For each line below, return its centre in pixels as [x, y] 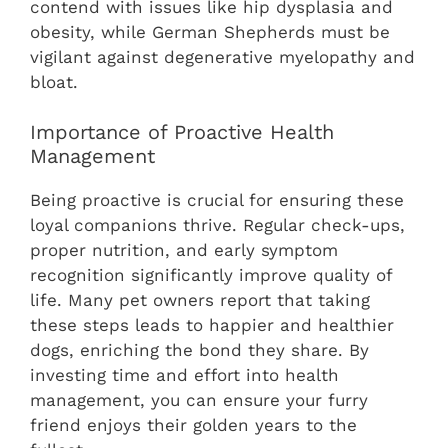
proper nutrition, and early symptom [184, 250]
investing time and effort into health [184, 375]
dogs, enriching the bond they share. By [199, 350]
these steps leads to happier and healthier [212, 325]
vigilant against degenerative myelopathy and [222, 56]
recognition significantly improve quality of [211, 275]
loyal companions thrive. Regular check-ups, [217, 225]
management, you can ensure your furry [199, 400]
